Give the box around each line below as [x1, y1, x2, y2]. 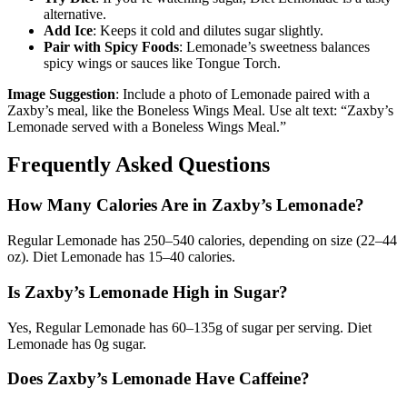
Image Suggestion [7, 85, 115, 102]
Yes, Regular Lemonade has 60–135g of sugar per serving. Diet [7, 319, 372, 335]
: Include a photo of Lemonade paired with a [115, 85, 370, 102]
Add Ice [44, 22, 93, 38]
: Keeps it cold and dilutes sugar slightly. [93, 22, 323, 38]
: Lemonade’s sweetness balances [179, 38, 370, 55]
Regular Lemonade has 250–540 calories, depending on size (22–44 [7, 233, 397, 249]
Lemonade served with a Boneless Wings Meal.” [7, 118, 286, 134]
